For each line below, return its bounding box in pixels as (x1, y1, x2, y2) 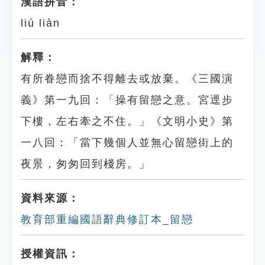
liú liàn (21, 17, 60, 29)
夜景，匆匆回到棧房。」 (21, 158, 151, 170)
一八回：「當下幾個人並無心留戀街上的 (21, 137, 234, 148)
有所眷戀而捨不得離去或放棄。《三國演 (21, 73, 234, 85)
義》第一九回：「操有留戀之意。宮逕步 (21, 94, 234, 106)
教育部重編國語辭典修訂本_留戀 (21, 214, 193, 225)
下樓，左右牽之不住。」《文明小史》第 (21, 115, 234, 127)
